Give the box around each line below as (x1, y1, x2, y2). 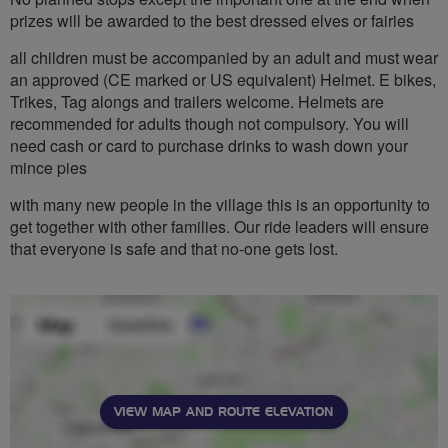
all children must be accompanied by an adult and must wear (10, 45, 438, 69)
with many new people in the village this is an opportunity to (10, 192, 430, 216)
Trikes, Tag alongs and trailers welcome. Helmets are (10, 89, 384, 113)
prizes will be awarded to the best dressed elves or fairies (10, 8, 414, 32)
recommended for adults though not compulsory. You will (10, 111, 409, 135)
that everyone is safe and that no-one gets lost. (10, 236, 338, 260)
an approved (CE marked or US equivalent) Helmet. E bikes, (10, 67, 436, 91)
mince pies (10, 155, 87, 179)
